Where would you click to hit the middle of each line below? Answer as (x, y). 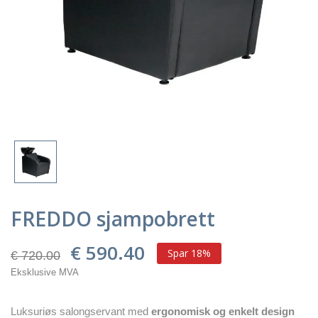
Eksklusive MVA (45, 272)
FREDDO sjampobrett (113, 218)
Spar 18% (189, 253)
